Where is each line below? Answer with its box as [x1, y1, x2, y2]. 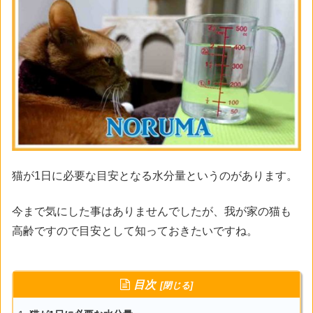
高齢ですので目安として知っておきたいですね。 [12, 224, 258, 237]
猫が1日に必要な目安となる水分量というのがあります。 [12, 170, 298, 182]
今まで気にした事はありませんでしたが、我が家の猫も [12, 205, 291, 217]
